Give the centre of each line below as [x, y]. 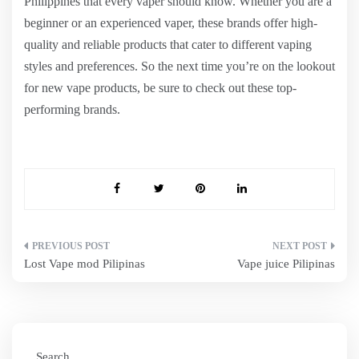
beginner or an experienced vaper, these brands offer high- [171, 23]
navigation [70, 280]
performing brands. [72, 109]
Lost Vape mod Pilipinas [85, 264]
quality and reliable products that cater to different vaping [168, 44]
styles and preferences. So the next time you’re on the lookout [179, 66]
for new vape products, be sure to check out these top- [160, 88]
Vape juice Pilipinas [286, 264]
